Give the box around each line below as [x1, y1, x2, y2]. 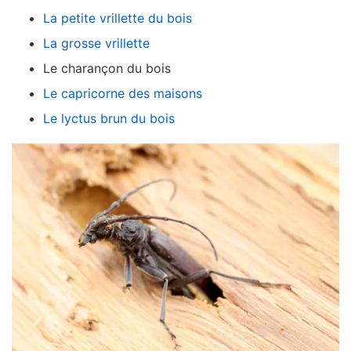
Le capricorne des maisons [43, 85, 202, 101]
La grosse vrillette [43, 34, 150, 51]
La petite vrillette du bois [43, 9, 192, 26]
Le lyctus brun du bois [43, 110, 175, 126]
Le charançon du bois [43, 60, 171, 76]
